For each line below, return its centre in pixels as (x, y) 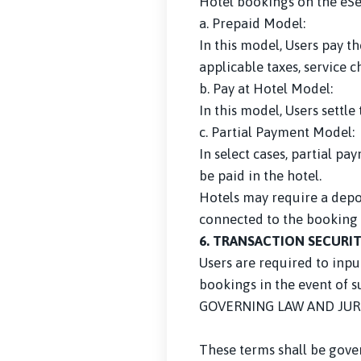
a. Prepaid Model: (252, 23)
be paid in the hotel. (260, 176)
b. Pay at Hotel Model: (266, 89)
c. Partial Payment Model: (277, 132)
